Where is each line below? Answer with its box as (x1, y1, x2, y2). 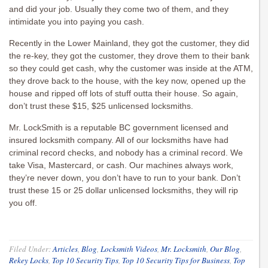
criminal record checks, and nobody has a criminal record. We (9, 148, 243, 158)
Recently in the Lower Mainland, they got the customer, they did (9, 38, 249, 48)
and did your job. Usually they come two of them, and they (9, 4, 229, 14)
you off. (9, 198, 37, 208)
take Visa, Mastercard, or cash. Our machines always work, (9, 160, 233, 170)
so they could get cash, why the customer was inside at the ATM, (9, 63, 253, 74)
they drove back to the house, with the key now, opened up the (9, 76, 246, 86)
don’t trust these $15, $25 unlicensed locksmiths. (9, 101, 193, 111)
